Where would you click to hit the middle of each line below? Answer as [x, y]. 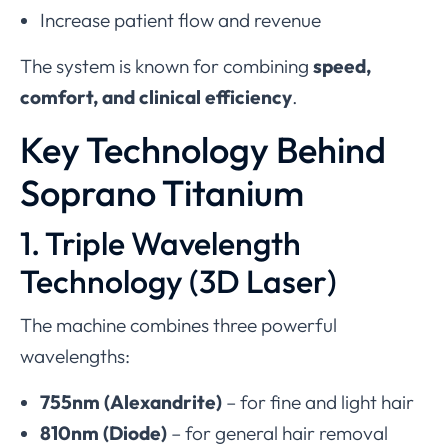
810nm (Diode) [103, 432]
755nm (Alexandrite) [131, 401]
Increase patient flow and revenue [180, 19]
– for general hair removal [277, 432]
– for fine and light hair [318, 401]
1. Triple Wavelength [160, 242]
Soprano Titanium [162, 192]
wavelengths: [75, 355]
